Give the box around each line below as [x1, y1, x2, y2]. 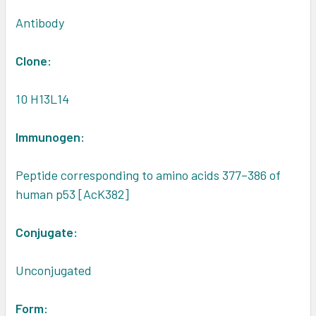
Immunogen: [16, 129, 85, 145]
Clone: [16, 53, 51, 69]
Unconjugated [16, 262, 92, 279]
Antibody [16, 15, 64, 31]
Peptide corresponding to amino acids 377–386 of [16, 167, 281, 183]
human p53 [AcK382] [16, 186, 129, 202]
